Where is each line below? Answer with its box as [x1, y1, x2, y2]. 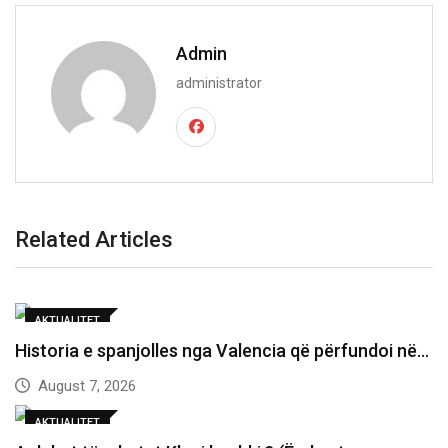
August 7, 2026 [33, 376, 136, 395]
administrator [176, 74, 262, 91]
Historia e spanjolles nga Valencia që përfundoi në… [15, 339, 429, 361]
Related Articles [15, 226, 173, 252]
